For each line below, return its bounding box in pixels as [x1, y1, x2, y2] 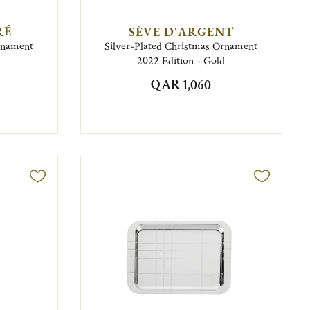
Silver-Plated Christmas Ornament [104, 39, 258, 55]
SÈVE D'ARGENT [128, 24, 234, 40]
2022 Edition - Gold [137, 54, 226, 69]
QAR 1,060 [151, 76, 212, 95]
